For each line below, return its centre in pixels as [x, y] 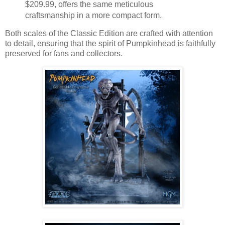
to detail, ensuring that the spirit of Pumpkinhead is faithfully [110, 44]
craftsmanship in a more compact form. [93, 15]
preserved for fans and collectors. [64, 54]
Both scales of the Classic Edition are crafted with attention [109, 34]
